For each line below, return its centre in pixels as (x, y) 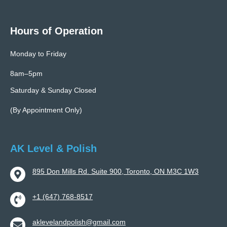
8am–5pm (26, 73)
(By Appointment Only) (46, 110)
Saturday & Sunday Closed (53, 90)
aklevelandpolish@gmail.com (79, 222)
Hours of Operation (56, 31)
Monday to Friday (38, 53)
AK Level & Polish (53, 148)
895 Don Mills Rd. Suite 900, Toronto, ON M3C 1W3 (116, 171)
